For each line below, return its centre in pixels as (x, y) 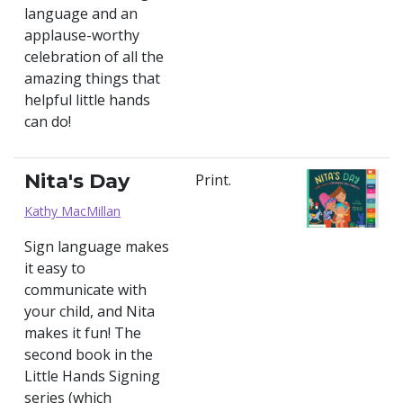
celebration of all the (94, 57)
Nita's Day (77, 181)
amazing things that (92, 78)
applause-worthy (82, 35)
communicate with (85, 290)
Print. (213, 180)
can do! (48, 121)
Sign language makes (97, 246)
